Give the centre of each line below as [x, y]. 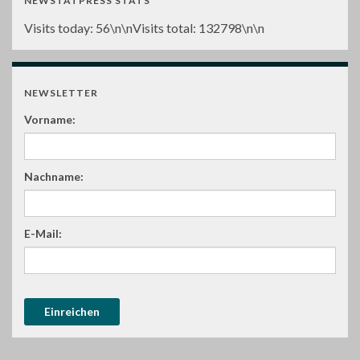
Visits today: [60, 28]
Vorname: [50, 119]
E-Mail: [43, 233]
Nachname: [54, 176]
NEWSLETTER [61, 93]
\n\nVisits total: [154, 28]
